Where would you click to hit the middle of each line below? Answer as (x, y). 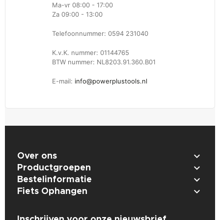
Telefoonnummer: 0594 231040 (100, 34)
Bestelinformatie (55, 179)
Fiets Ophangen (52, 191)
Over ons (37, 156)
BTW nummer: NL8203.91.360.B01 (104, 62)
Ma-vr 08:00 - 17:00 (82, 5)
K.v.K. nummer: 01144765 (91, 53)
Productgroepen (54, 168)
